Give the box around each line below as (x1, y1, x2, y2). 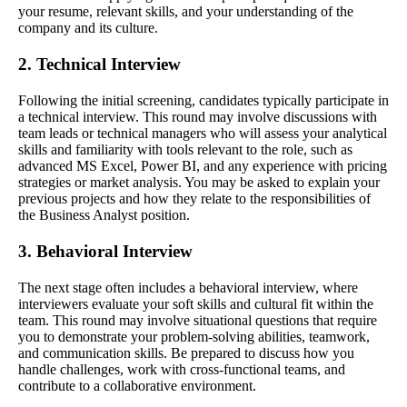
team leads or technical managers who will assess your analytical (18, 125, 387, 142)
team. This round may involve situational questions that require (18, 313, 377, 329)
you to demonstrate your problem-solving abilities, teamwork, (18, 329, 370, 345)
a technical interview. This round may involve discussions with (18, 109, 377, 125)
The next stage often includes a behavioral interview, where (18, 280, 358, 296)
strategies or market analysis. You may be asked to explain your (18, 174, 380, 191)
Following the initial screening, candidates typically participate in (18, 93, 389, 109)
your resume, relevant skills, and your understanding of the (18, 4, 353, 20)
